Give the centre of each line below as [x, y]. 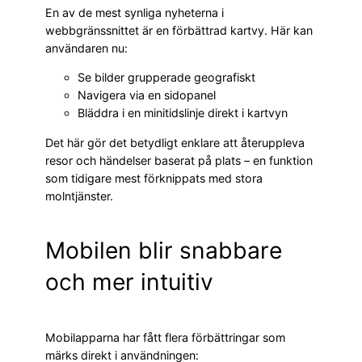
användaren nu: [86, 48]
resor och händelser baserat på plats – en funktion [179, 160]
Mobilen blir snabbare [164, 251]
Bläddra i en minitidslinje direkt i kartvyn [183, 113]
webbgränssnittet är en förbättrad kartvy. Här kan [179, 30]
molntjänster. [79, 196]
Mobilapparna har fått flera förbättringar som [165, 337]
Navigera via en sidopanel [147, 95]
